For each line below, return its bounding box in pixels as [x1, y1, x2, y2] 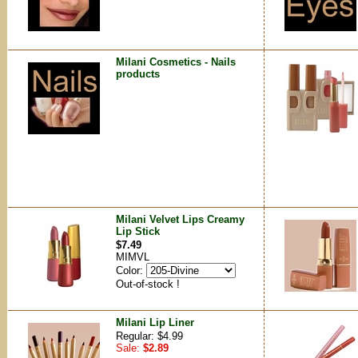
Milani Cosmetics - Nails [116, 56, 236, 68]
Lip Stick [116, 225, 160, 237]
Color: [116, 265, 146, 276]
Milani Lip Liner [116, 316, 194, 328]
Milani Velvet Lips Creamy [116, 213, 245, 225]
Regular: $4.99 [116, 330, 183, 342]
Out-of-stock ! [116, 278, 180, 290]
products [116, 68, 160, 80]
